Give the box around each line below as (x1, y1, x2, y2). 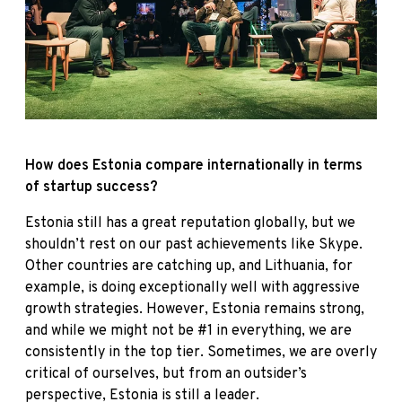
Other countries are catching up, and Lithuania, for (25, 257, 353, 275)
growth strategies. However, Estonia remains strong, (25, 300, 364, 319)
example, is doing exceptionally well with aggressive (25, 278, 360, 297)
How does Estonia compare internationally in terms (25, 156, 363, 175)
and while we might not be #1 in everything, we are (25, 321, 352, 340)
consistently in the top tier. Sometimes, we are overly (25, 343, 377, 362)
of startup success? (25, 178, 158, 197)
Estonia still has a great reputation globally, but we (25, 214, 355, 232)
